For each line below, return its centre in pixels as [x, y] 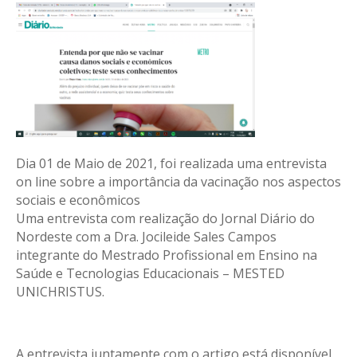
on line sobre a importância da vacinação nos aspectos [178, 182]
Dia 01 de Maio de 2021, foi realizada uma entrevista [171, 163]
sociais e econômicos [78, 200]
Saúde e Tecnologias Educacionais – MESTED [150, 273]
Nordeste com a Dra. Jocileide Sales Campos [146, 237]
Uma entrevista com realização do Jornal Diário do [165, 218]
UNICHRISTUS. [60, 292]
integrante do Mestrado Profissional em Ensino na [167, 255]
